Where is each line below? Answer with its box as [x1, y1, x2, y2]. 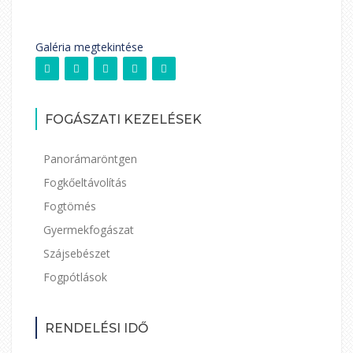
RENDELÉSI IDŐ [45, 321, 148, 336]
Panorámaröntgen [43, 151, 137, 166]
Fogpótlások [43, 269, 107, 284]
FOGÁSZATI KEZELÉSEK [45, 112, 202, 127]
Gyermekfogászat [43, 222, 134, 237]
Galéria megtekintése [35, 39, 143, 54]
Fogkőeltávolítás [43, 175, 127, 190]
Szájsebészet [43, 246, 110, 261]
